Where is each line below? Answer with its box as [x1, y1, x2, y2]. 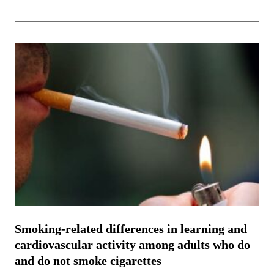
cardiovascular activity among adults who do [15, 237, 250, 251]
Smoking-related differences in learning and [15, 221, 247, 235]
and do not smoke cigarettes [15, 253, 161, 267]
